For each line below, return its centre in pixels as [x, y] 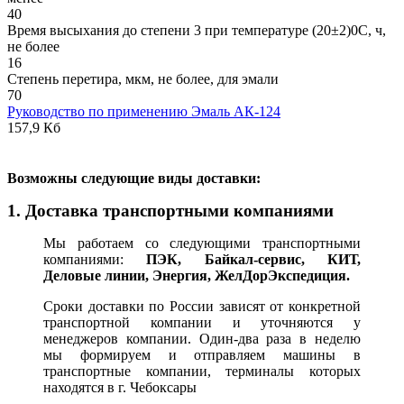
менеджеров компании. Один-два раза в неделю [202, 338]
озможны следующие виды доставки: [139, 178]
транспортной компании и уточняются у [202, 322]
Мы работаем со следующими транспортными [202, 243]
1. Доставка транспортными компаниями [170, 210]
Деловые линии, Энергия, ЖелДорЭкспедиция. [197, 275]
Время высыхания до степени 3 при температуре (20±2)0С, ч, [197, 30]
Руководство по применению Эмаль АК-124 [144, 111]
